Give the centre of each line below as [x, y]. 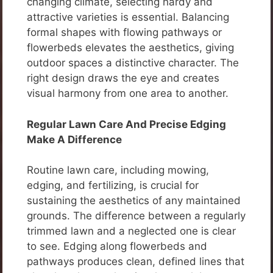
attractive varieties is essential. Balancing [128, 17]
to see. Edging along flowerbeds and [117, 246]
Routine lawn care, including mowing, [118, 170]
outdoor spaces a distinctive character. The [133, 63]
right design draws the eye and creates [123, 78]
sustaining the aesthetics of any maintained [134, 201]
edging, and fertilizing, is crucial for [113, 186]
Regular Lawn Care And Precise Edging [126, 124]
